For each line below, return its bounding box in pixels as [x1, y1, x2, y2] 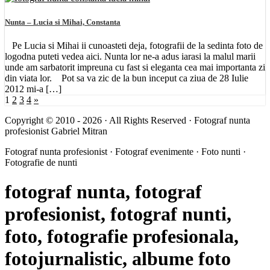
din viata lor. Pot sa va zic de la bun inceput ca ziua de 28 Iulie [5, 72, 248, 83]
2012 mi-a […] [5, 83, 61, 94]
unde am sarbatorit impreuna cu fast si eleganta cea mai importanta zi [5, 61, 265, 72]
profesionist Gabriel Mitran [5, 125, 107, 136]
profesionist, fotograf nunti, [5, 203, 231, 225]
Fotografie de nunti [5, 157, 77, 168]
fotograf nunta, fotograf [5, 181, 202, 203]
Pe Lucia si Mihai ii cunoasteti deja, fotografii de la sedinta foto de [5, 40, 263, 51]
